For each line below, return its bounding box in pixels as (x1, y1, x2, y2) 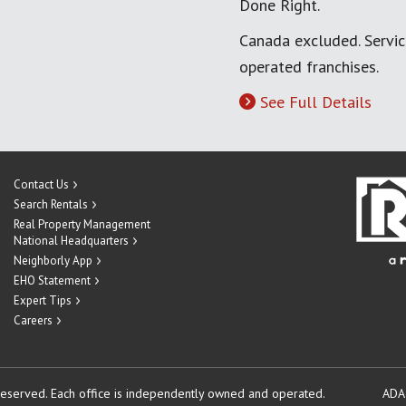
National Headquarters (14, 233, 129, 248)
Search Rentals (14, 197, 88, 212)
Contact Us (14, 177, 69, 192)
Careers (14, 313, 53, 328)
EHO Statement (14, 273, 91, 288)
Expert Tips (14, 293, 72, 308)
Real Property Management (14, 217, 150, 232)
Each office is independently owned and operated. (51, 385, 324, 401)
